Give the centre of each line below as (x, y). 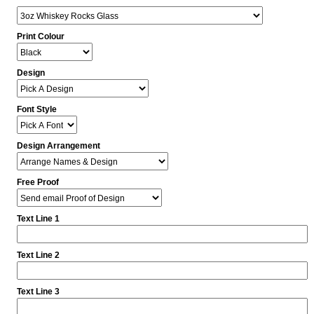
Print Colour (40, 37)
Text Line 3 (38, 292)
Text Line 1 (38, 219)
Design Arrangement (58, 146)
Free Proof (37, 183)
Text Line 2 (38, 255)
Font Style (36, 110)
